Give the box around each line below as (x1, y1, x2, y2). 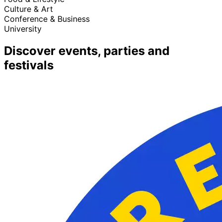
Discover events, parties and (4, 43, 169, 58)
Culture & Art (4, 3, 53, 14)
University (4, 23, 42, 34)
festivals (4, 57, 54, 72)
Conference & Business (4, 13, 90, 24)
